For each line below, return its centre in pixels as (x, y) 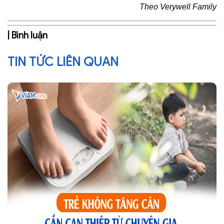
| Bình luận (27, 36)
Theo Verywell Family (178, 7)
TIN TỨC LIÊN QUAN (63, 62)
